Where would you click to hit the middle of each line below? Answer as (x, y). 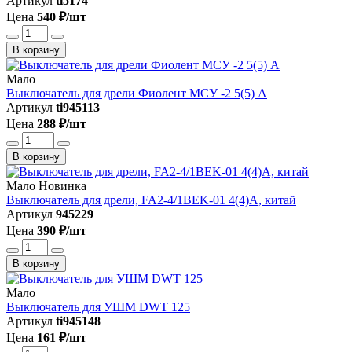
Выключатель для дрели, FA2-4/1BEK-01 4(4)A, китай (151, 200)
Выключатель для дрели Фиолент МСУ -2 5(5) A (137, 93)
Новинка (62, 185)
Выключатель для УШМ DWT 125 (98, 306)
